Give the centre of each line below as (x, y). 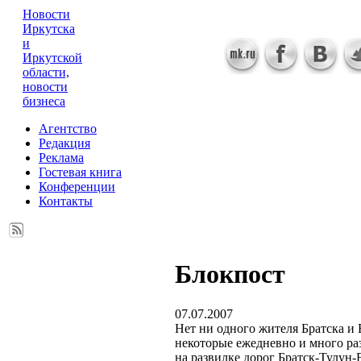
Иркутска (49, 29)
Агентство (68, 129)
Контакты (66, 201)
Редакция (64, 143)
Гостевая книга (80, 172)
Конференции (77, 187)
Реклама (61, 158)
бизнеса (44, 101)
